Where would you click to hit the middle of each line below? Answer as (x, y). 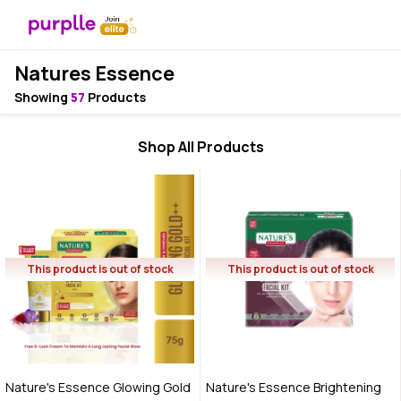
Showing (43, 97)
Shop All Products (200, 147)
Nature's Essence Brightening (294, 387)
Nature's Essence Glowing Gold (98, 387)
